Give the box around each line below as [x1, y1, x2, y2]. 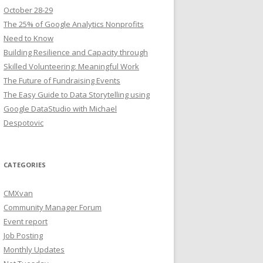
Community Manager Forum [4, 201, 102, 213]
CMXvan [4, 187, 33, 198]
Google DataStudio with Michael [4, 103, 117, 114]
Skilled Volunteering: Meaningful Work [4, 60, 139, 72]
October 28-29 [4, 4, 53, 15]
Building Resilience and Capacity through [4, 46, 148, 58]
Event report [4, 215, 48, 227]
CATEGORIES [4, 160, 46, 169]
